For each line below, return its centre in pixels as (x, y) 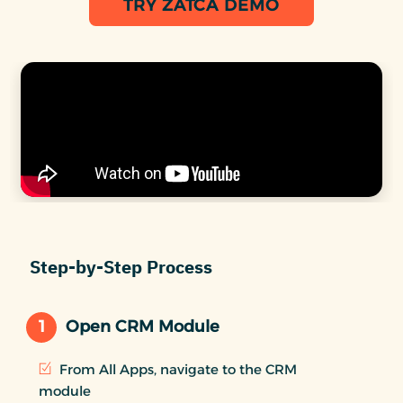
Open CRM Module (143, 327)
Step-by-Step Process (121, 267)
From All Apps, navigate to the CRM (176, 369)
